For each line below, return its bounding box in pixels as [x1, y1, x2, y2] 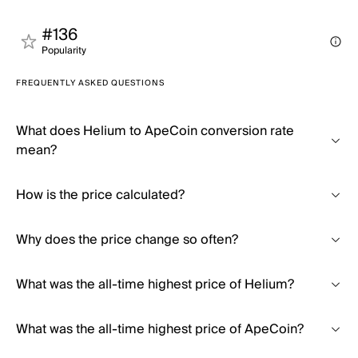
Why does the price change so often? [16, 229, 238, 251]
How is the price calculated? [16, 184, 185, 206]
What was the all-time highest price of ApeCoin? [16, 318, 304, 340]
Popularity [42, 42, 86, 59]
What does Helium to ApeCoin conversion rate [16, 120, 294, 142]
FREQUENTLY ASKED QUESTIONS [16, 76, 165, 90]
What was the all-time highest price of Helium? [16, 273, 294, 296]
